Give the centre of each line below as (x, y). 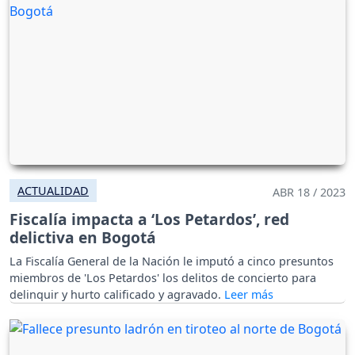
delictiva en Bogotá (83, 237)
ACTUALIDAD (53, 190)
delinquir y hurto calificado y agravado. (117, 294)
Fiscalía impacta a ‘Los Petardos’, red (149, 219)
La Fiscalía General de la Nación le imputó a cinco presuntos (172, 261)
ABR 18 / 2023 (309, 192)
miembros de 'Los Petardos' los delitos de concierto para (163, 277)
